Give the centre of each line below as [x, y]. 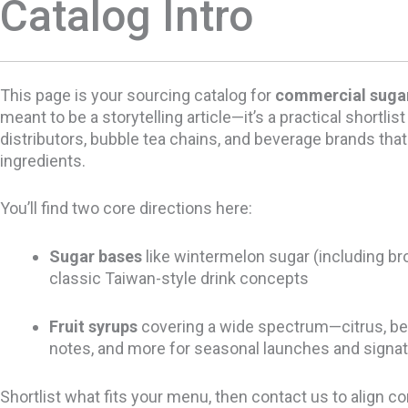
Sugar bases [96, 257]
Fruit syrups [93, 327]
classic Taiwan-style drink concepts [179, 279]
